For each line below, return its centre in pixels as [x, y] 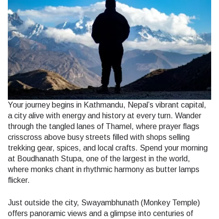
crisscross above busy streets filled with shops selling [99, 137]
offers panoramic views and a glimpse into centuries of [100, 213]
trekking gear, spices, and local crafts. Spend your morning [108, 148]
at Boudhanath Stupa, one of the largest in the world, [99, 158]
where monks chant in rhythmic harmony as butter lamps [104, 169]
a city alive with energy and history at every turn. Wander [105, 115]
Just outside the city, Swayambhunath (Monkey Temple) [104, 202]
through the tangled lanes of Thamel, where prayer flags [104, 126]
